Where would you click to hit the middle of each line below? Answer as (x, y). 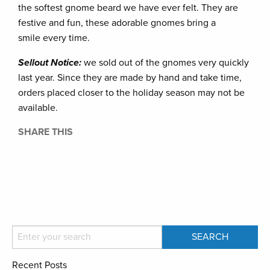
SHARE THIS (46, 132)
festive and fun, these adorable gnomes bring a (117, 23)
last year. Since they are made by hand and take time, (130, 77)
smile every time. (55, 38)
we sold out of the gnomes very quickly (166, 62)
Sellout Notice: (50, 62)
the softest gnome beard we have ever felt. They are (128, 8)
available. (39, 108)
